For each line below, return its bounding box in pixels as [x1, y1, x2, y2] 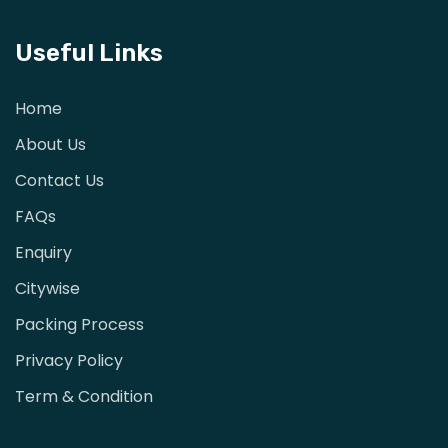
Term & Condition [15, 384, 153, 408]
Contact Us [15, 168, 104, 192]
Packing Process [15, 312, 144, 336]
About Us [15, 132, 86, 156]
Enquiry [15, 240, 72, 264]
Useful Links [15, 38, 163, 67]
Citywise [15, 276, 80, 300]
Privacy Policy [15, 348, 123, 372]
